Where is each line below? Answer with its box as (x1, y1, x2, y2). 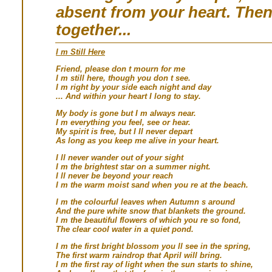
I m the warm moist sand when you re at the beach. (56, 180, 248, 189)
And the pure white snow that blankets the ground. (56, 206, 246, 216)
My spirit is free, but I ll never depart (56, 126, 192, 136)
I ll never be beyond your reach (56, 171, 173, 180)
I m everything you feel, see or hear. (56, 117, 191, 127)
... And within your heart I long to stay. (56, 91, 201, 101)
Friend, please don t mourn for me (56, 64, 185, 73)
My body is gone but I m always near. (56, 108, 196, 118)
